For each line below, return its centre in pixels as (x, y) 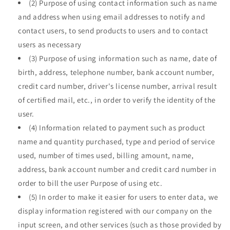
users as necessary (50, 44)
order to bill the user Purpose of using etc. (90, 183)
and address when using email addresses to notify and (112, 16)
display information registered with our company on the (115, 210)
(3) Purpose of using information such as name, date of (123, 58)
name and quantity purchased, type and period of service (117, 141)
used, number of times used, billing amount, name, (106, 155)
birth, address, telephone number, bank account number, (116, 72)
